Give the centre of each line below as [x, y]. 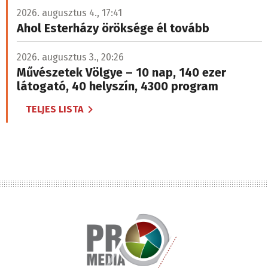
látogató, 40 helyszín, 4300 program [118, 86]
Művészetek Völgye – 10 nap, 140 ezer [121, 72]
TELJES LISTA [54, 109]
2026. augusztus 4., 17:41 [69, 13]
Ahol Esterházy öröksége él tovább [113, 28]
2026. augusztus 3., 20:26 [70, 57]
